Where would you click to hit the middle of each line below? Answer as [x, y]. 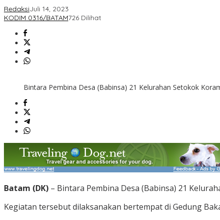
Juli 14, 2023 [49, 9]
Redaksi [17, 9]
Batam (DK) [26, 188]
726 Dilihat [85, 18]
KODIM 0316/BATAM [36, 18]
